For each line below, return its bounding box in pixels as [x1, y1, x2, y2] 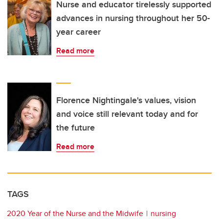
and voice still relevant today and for [56, 108, 198, 121]
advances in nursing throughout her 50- [56, 12, 210, 25]
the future [56, 121, 95, 134]
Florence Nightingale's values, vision [56, 94, 196, 107]
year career [56, 25, 101, 39]
